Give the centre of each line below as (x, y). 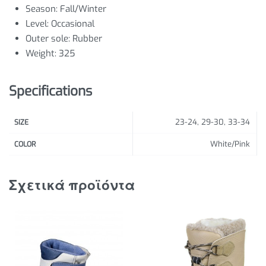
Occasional (72, 23)
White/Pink (230, 144)
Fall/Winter (82, 9)
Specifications (50, 91)
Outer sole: (48, 38)
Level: (37, 23)
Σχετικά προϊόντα (72, 186)
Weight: (41, 53)
